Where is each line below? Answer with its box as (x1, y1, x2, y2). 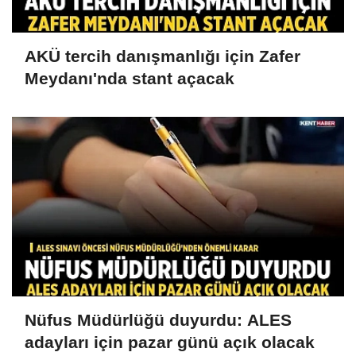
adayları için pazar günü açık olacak (25, 333, 315, 352)
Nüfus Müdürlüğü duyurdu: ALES (25, 311, 292, 330)
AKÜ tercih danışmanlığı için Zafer (25, 47, 300, 66)
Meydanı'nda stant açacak (25, 69, 234, 88)
